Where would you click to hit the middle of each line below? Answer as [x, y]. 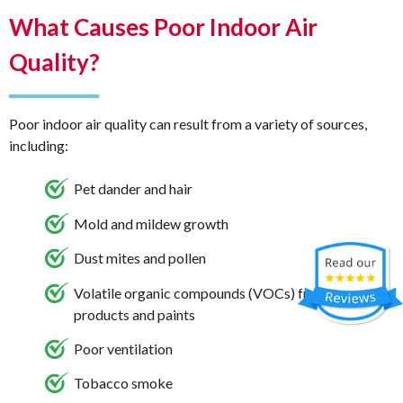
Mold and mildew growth [151, 223]
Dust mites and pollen [140, 258]
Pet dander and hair [133, 189]
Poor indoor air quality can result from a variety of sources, [188, 124]
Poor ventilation [123, 349]
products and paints [134, 314]
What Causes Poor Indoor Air [163, 27]
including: [39, 146]
